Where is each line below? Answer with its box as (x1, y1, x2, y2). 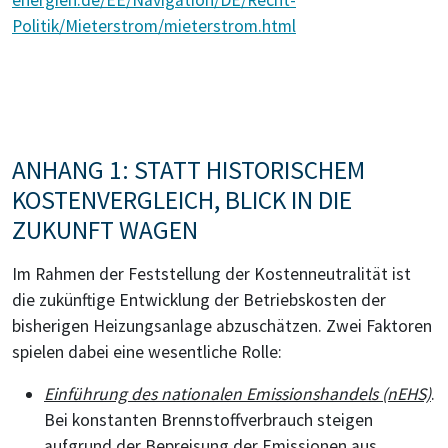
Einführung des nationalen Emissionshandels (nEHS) (44, 382, 431, 405)
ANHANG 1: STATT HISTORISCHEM (12, 153, 365, 186)
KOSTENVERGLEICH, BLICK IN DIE (12, 183, 352, 216)
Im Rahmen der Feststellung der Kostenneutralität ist (12, 262, 411, 285)
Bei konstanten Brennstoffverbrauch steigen (44, 408, 373, 431)
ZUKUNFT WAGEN (12, 213, 198, 246)
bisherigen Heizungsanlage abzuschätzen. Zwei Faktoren (12, 314, 432, 337)
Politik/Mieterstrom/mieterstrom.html (12, 14, 296, 37)
